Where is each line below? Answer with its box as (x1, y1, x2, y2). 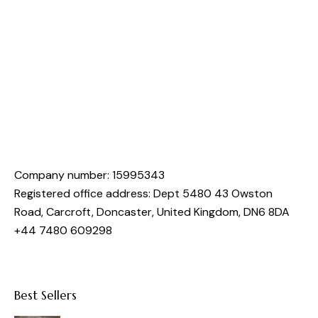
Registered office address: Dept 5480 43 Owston (14, 186, 273, 202)
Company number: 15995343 (14, 168, 165, 183)
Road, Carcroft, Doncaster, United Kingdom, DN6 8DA (14, 204, 290, 220)
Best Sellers (14, 287, 77, 304)
